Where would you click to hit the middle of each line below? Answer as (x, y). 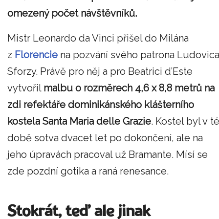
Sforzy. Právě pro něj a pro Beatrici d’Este (100, 72)
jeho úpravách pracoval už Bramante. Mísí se (108, 155)
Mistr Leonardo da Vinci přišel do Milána (98, 38)
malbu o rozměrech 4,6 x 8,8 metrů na (129, 88)
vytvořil (25, 88)
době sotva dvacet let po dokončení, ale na (105, 138)
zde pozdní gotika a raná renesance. (88, 171)
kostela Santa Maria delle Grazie (79, 121)
